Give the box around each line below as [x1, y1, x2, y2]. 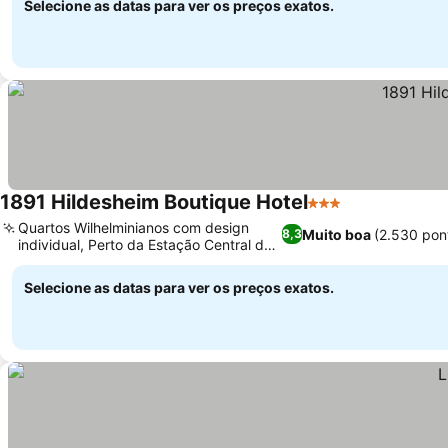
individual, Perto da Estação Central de [18, 236, 272, 253]
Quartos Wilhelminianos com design [18, 219, 249, 236]
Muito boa [302, 225, 372, 243]
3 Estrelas [307, 203, 382, 223]
